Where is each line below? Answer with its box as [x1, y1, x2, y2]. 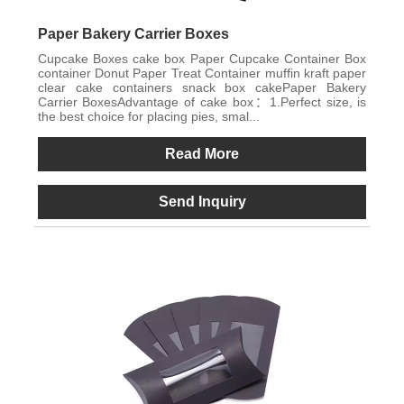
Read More [165, 146, 239, 162]
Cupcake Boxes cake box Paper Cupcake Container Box [37, 51, 367, 67]
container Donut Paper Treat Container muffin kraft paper [37, 66, 367, 81]
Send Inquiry [158, 194, 246, 210]
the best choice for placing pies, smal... [37, 109, 260, 124]
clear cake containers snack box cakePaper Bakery [37, 80, 367, 96]
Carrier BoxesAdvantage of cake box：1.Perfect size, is [37, 95, 367, 110]
